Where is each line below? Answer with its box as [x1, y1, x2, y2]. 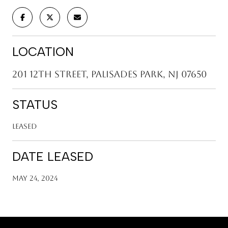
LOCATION [12, 44, 74, 59]
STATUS [12, 97, 58, 112]
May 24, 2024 [12, 174, 58, 182]
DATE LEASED [12, 149, 93, 164]
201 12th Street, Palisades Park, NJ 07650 [12, 68, 207, 79]
